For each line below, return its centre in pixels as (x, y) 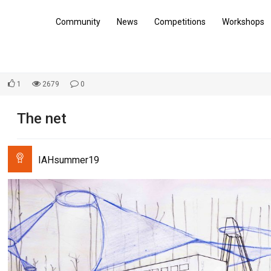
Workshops (243, 22)
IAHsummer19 (68, 160)
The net (41, 119)
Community (78, 22)
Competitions (180, 22)
